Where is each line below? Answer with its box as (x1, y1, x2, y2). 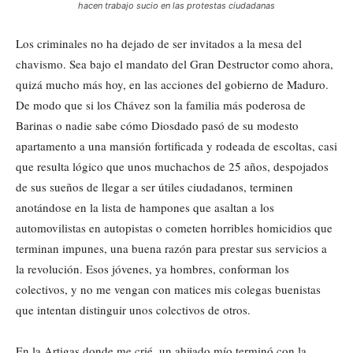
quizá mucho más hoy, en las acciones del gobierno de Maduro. (16, 76, 329, 93)
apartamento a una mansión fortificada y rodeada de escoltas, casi (16, 138, 337, 154)
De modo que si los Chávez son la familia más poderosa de (16, 97, 306, 113)
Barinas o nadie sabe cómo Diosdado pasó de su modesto (16, 117, 299, 134)
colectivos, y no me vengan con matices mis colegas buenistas (16, 281, 321, 298)
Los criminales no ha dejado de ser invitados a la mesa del (16, 35, 302, 52)
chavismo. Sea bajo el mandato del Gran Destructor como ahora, (16, 56, 333, 72)
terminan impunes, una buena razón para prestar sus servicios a (16, 240, 327, 257)
